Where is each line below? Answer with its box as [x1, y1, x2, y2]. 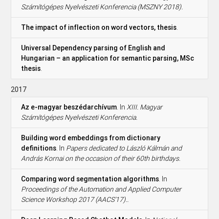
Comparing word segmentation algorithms [21, 174, 159, 183]
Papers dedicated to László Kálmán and [66, 143, 182, 153]
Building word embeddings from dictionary [21, 133, 161, 142]
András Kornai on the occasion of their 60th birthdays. [21, 153, 181, 163]
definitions [21, 143, 57, 153]
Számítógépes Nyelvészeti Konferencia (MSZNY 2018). [21, 2, 183, 11]
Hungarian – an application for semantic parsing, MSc [21, 53, 195, 63]
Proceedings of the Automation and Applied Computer [21, 184, 182, 194]
